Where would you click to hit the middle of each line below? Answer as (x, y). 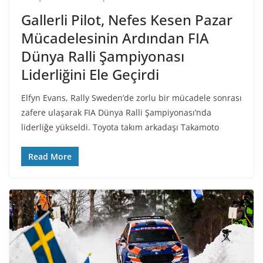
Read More (50, 156)
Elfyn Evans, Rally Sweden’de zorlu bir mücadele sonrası (131, 97)
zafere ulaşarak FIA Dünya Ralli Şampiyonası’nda (116, 112)
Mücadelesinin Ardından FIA (115, 38)
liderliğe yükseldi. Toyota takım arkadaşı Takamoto (120, 127)
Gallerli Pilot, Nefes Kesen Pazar (127, 19)
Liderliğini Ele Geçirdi (90, 74)
